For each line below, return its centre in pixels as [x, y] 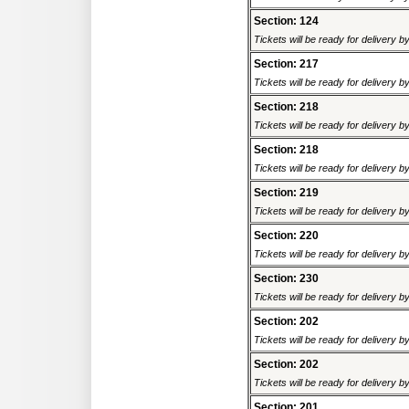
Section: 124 [286, 21]
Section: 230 [286, 279]
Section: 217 [286, 64]
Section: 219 [286, 193]
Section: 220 [286, 236]
